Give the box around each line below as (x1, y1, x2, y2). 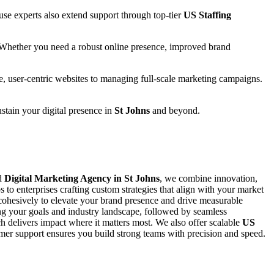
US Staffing (183, 9, 231, 20)
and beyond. (150, 105, 200, 116)
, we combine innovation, (160, 173, 257, 184)
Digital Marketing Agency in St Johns (4, 173, 160, 184)
